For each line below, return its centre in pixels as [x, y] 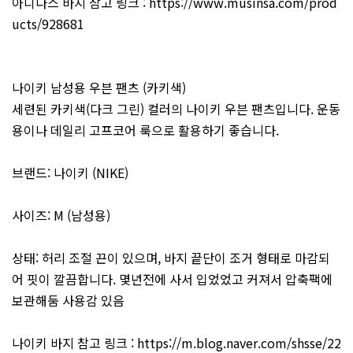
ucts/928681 [48, 24]
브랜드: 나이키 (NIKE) [70, 173]
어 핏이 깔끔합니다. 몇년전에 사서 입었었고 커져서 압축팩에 [172, 279]
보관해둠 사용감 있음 [68, 301]
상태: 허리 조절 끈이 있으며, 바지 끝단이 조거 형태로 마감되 [171, 258]
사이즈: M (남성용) [61, 216]
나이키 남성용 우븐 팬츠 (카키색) [99, 88]
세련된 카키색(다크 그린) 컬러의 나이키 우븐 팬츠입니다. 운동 [176, 109]
